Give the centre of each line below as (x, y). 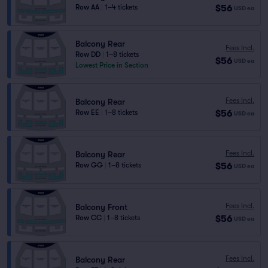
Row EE (87, 112)
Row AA (87, 7)
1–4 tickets (121, 7)
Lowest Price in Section (112, 65)
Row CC (89, 218)
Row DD (88, 54)
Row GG (89, 165)
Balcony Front (101, 207)
